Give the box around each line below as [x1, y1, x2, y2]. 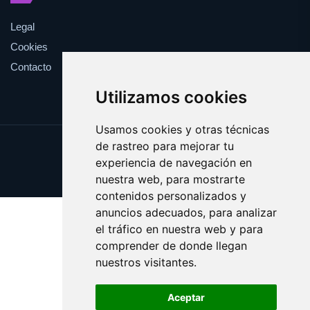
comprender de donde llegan [95, 239, 247, 253]
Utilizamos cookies [95, 87, 247, 107]
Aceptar [167, 291, 205, 303]
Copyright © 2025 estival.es [79, 166, 231, 181]
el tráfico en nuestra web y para [95, 222, 263, 236]
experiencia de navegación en [95, 156, 252, 170]
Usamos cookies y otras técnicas [95, 122, 269, 136]
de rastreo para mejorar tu [95, 139, 234, 153]
